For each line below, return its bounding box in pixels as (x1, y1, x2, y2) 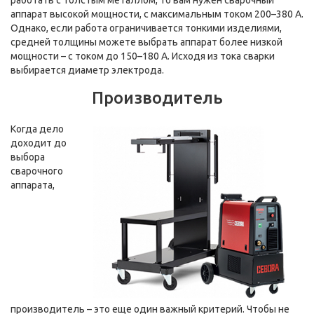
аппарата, (11, 179, 55, 191)
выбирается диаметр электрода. (11, 64, 164, 76)
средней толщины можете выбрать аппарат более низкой (11, 36, 282, 48)
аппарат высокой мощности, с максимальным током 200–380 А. (11, 8, 303, 20)
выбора (11, 151, 45, 163)
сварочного (11, 165, 63, 177)
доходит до (11, 137, 67, 149)
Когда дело (11, 123, 64, 135)
